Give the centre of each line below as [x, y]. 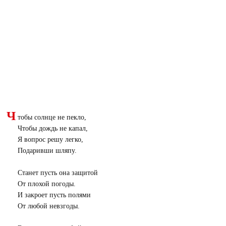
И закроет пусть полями [54, 195]
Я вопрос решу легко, [50, 139]
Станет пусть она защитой [58, 173]
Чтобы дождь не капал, [52, 128]
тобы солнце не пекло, [52, 117]
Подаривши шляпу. [47, 151]
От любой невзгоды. [48, 206]
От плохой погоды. [46, 184]
